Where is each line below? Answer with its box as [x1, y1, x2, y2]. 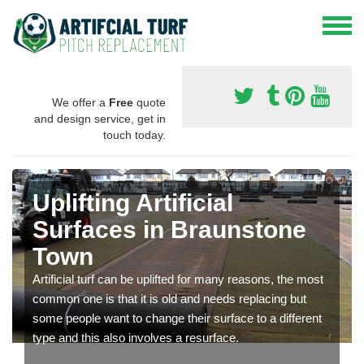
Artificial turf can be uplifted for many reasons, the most [32, 271, 323, 286]
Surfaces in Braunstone [32, 215, 306, 243]
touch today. [103, 128, 166, 141]
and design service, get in [34, 111, 166, 125]
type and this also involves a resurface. [32, 330, 239, 344]
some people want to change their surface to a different [32, 310, 322, 325]
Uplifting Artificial [32, 188, 233, 216]
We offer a [52, 95, 109, 109]
